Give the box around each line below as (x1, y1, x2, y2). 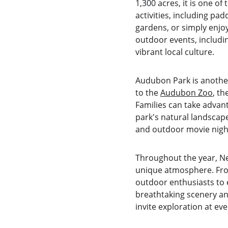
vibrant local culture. (135, 46, 214, 58)
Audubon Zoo (160, 87, 213, 98)
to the (135, 87, 160, 98)
